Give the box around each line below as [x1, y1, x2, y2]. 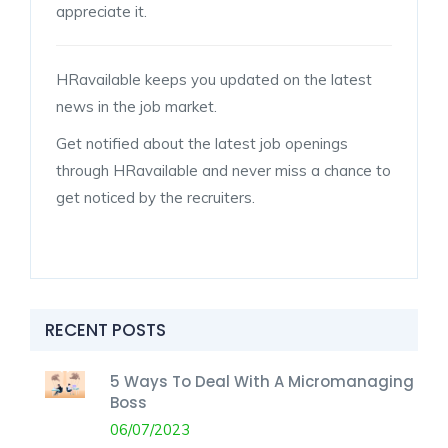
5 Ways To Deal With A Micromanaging [110, 370, 414, 392]
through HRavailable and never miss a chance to [56, 160, 391, 180]
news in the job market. [56, 96, 217, 116]
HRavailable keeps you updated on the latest [56, 69, 372, 89]
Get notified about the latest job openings [56, 133, 348, 153]
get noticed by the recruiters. [56, 187, 255, 207]
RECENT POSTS [45, 317, 166, 342]
